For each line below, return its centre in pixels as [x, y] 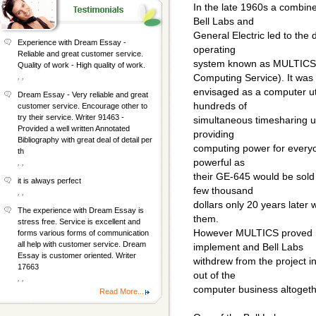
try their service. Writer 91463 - [71, 117]
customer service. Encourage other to [83, 106]
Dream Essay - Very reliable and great [83, 95]
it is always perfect [49, 181]
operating [214, 50]
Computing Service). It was [253, 78]
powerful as [219, 163]
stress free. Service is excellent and [79, 221]
